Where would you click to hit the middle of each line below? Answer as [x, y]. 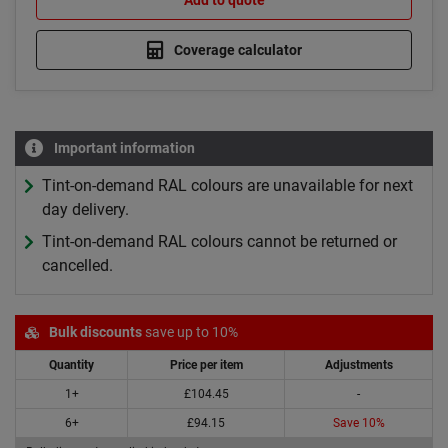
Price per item [206, 365]
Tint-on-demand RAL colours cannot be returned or [219, 242]
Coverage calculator [236, 50]
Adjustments [358, 365]
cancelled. [77, 266]
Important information [124, 148]
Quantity [71, 365]
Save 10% [358, 423]
